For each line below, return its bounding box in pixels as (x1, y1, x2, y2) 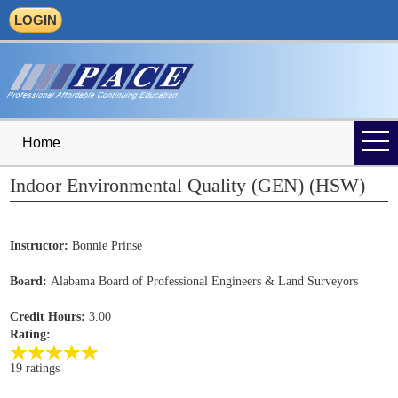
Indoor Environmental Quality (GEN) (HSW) (10, 174, 366, 197)
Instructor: (10, 239, 69, 253)
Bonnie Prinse (68, 239, 143, 253)
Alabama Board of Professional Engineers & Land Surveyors (47, 275, 359, 289)
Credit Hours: (10, 310, 86, 324)
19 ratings (10, 362, 60, 376)
